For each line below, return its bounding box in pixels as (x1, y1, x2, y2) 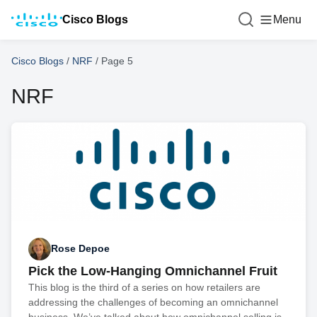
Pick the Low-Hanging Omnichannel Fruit (28, 263, 277, 278)
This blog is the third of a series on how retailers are (28, 281, 260, 293)
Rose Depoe (51, 243, 110, 255)
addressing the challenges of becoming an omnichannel (28, 296, 278, 308)
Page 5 (101, 55, 133, 67)
